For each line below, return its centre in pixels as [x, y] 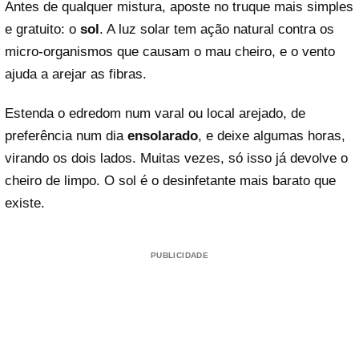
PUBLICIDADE [179, 255]
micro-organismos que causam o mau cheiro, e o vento [170, 51]
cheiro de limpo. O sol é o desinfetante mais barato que [170, 180]
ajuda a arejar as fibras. [76, 74]
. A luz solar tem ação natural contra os [217, 29]
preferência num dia [66, 135]
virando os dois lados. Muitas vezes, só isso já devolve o [176, 158]
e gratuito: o [42, 29]
